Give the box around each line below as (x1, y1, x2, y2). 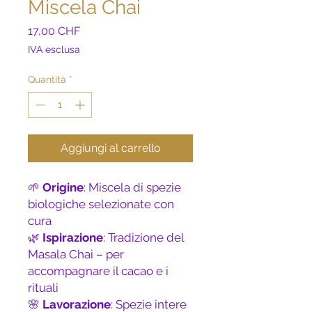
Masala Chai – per (28, 247, 124, 262)
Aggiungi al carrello (60, 141, 161, 155)
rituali (28, 281, 58, 295)
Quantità (28, 74, 66, 86)
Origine (42, 180, 84, 195)
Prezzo (79, 24, 115, 38)
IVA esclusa (28, 44, 80, 56)
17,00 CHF (28, 24, 80, 38)
